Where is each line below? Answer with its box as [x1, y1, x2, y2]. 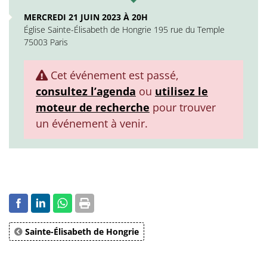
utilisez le [155, 84, 208, 98]
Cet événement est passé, [48, 68, 179, 82]
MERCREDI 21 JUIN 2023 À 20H [24, 11, 148, 23]
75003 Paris [24, 36, 68, 48]
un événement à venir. [36, 116, 148, 131]
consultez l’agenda [36, 84, 136, 98]
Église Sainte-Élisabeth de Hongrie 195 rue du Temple [24, 24, 225, 35]
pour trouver [150, 100, 216, 114]
